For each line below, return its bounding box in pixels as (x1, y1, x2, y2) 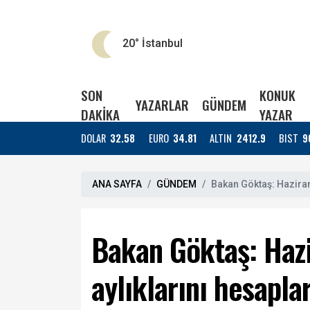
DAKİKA (81, 104, 120, 125)
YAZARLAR (135, 95, 189, 115)
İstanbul (139, 37, 183, 51)
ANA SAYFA (92, 179, 142, 190)
